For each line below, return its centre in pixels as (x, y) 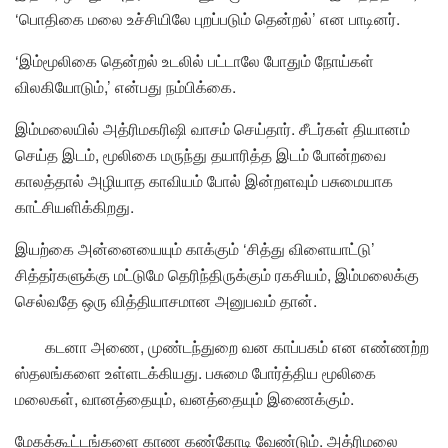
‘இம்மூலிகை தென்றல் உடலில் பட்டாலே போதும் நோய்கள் (194, 61)
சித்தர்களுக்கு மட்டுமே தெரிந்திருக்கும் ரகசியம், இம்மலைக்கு (217, 275)
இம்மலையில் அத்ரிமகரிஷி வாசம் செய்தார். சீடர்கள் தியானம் (212, 129)
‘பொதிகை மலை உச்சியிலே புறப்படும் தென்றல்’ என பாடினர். (207, 19)
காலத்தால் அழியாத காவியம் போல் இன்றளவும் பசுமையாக (204, 181)
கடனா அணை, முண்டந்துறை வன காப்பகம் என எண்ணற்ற (237, 347)
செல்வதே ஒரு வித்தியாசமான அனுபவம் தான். (166, 301)
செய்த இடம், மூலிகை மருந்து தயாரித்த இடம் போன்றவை (200, 155)
